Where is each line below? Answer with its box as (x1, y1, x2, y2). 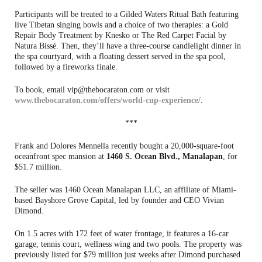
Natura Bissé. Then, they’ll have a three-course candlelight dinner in (15, 41, 241, 50)
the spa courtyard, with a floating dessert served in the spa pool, (15, 51, 226, 61)
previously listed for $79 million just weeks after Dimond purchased (15, 250, 240, 259)
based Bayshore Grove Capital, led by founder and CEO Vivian (15, 195, 224, 205)
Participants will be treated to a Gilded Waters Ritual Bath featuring (15, 9, 239, 19)
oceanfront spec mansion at (15, 151, 106, 161)
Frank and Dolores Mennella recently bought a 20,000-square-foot (15, 141, 234, 150)
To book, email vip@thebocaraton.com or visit (15, 85, 170, 94)
